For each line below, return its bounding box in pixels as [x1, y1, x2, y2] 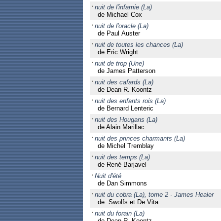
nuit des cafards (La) [94, 78, 153, 86]
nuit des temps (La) [94, 153, 150, 161]
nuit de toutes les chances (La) [94, 41, 183, 48]
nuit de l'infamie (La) [94, 3, 152, 11]
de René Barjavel [97, 161, 147, 168]
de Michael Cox [97, 11, 142, 18]
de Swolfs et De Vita [97, 198, 158, 206]
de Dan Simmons [97, 180, 147, 187]
